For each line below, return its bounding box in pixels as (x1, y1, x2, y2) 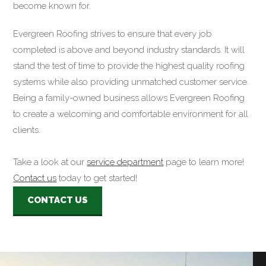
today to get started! (56, 173, 138, 184)
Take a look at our (13, 157, 87, 168)
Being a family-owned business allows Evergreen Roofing (13, 93, 245, 104)
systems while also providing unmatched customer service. (13, 77, 249, 88)
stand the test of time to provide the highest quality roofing (13, 61, 245, 72)
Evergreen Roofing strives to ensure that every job (13, 28, 213, 40)
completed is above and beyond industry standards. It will (13, 45, 245, 56)
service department (87, 157, 164, 168)
